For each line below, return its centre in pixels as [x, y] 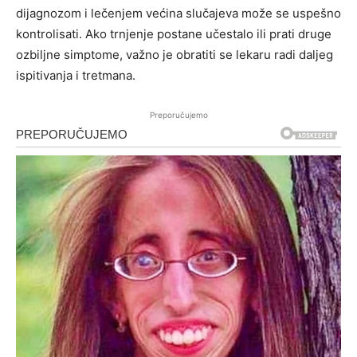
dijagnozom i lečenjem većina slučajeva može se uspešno [178, 14]
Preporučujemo [178, 115]
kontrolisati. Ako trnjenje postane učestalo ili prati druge [174, 34]
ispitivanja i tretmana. [76, 76]
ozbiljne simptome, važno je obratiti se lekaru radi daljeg [175, 55]
